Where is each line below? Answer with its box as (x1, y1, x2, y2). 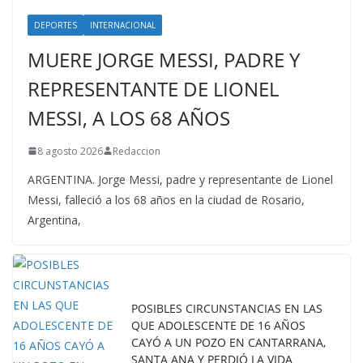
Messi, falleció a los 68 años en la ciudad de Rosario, (28, 191, 305, 207)
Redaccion (113, 143, 160, 158)
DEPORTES (34, 19, 77, 31)
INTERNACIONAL (90, 19, 156, 31)
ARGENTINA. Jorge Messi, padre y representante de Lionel (28, 171, 333, 187)
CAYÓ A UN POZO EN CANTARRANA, (131, 334, 326, 350)
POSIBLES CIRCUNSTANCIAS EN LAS (131, 300, 322, 316)
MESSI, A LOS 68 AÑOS (28, 104, 230, 131)
